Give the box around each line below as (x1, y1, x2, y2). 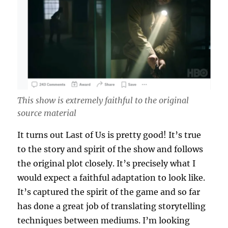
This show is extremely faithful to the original (17, 95, 189, 105)
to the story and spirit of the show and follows (17, 144, 204, 154)
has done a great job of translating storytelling (17, 201, 206, 211)
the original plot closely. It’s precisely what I (17, 158, 196, 168)
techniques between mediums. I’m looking (17, 215, 190, 225)
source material (17, 107, 77, 118)
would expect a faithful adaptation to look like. (17, 172, 206, 183)
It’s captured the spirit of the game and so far (17, 186, 201, 197)
